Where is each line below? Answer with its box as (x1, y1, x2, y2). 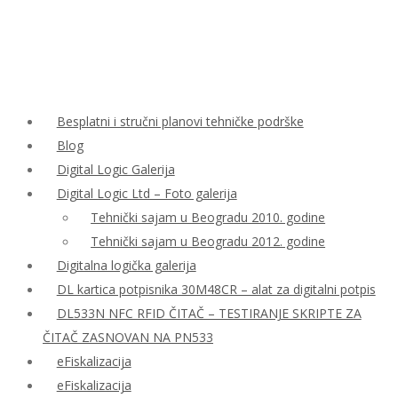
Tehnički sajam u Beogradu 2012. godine (91, 233, 326, 250)
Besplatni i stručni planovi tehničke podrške (56, 113, 304, 130)
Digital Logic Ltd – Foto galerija (56, 185, 237, 202)
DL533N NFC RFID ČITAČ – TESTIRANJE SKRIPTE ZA (56, 305, 362, 322)
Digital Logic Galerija (56, 161, 175, 178)
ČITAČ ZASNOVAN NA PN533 (43, 329, 213, 346)
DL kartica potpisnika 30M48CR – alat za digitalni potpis (56, 281, 376, 298)
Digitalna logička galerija (56, 257, 196, 274)
